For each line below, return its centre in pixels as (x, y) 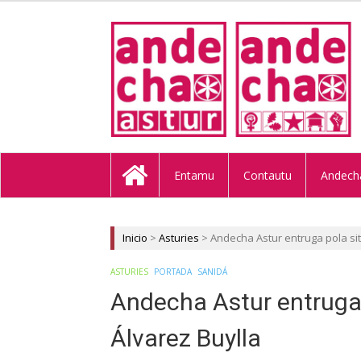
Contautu (267, 175)
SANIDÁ (212, 271)
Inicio (135, 237)
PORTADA (173, 271)
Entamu (194, 175)
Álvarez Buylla (186, 338)
